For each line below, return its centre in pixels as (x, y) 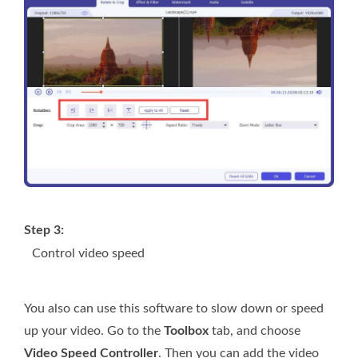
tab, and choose (255, 330)
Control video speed (88, 253)
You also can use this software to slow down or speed (174, 308)
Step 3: (44, 230)
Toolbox (186, 330)
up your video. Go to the (94, 330)
